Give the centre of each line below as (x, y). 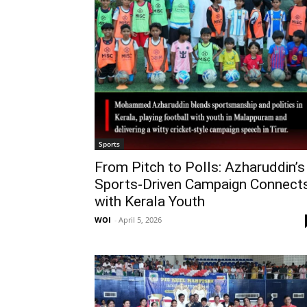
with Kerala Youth (150, 202)
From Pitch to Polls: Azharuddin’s (200, 168)
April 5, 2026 (140, 220)
